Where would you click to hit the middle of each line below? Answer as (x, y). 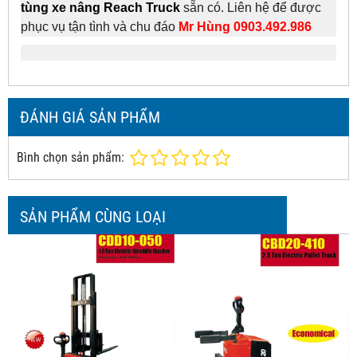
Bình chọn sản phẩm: (71, 157)
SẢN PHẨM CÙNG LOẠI (93, 216)
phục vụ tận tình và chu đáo (98, 26)
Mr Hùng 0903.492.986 (245, 26)
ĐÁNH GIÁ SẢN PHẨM (90, 117)
